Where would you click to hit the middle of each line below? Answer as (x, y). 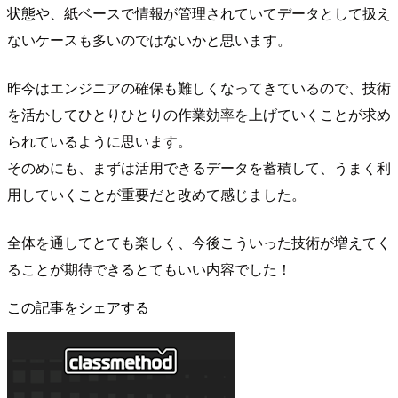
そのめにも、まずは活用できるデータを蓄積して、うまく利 (199, 167)
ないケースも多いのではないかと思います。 (149, 39)
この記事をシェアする (78, 306)
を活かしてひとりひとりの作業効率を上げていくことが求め (199, 114)
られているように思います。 (99, 140)
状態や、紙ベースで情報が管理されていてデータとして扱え (199, 12)
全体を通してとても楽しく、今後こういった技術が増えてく (199, 242)
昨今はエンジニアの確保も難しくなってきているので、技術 (199, 87)
